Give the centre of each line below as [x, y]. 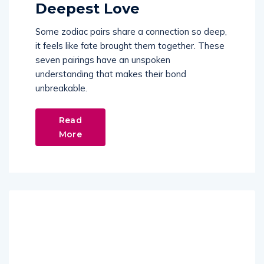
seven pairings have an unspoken [103, 60]
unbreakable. [61, 88]
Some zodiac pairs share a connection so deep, [131, 32]
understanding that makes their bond [111, 74]
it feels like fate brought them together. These [130, 46]
